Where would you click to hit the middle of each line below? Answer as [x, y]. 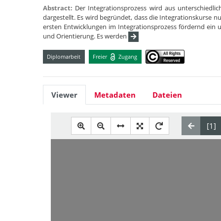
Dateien [167, 95]
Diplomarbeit [64, 56]
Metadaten [115, 95]
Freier [101, 56]
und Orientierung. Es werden [86, 36]
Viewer [64, 95]
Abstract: [59, 8]
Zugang [127, 56]
